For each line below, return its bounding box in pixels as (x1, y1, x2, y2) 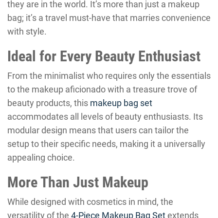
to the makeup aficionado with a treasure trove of (7, 84, 197, 94)
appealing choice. (7, 152, 75, 163)
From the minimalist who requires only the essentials (7, 71, 211, 81)
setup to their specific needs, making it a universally (7, 139, 205, 149)
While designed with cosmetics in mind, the (7, 197, 173, 207)
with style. (7, 26, 47, 36)
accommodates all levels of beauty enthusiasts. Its (7, 111, 203, 122)
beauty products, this (7, 98, 90, 108)
